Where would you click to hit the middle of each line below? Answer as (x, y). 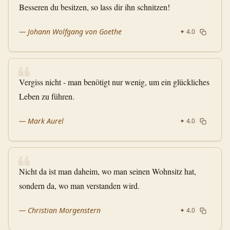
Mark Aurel (46, 121)
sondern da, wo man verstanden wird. (79, 186)
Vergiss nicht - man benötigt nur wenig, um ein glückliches (114, 82)
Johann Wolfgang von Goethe (75, 32)
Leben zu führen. (47, 96)
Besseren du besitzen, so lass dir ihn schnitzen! (94, 7)
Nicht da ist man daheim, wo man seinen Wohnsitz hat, (108, 171)
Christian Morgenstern (64, 210)
